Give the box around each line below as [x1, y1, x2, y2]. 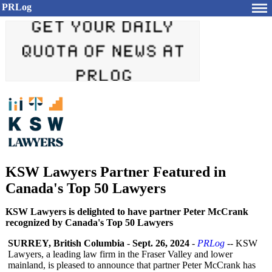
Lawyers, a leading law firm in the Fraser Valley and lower [8, 249, 233, 259]
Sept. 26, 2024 [132, 238, 189, 248]
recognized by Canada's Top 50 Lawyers [5, 217, 173, 228]
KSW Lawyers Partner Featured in [5, 164, 226, 180]
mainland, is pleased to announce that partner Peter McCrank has [8, 260, 256, 270]
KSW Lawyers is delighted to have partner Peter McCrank [5, 206, 248, 217]
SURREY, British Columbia [8, 238, 124, 248]
